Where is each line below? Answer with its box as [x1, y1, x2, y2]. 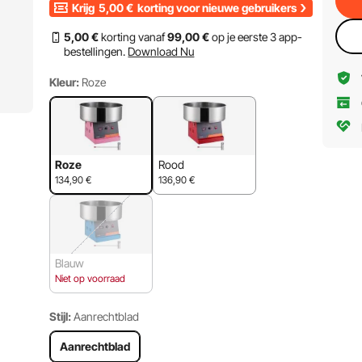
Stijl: [49, 309, 72, 323]
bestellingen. [64, 44, 126, 58]
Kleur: [49, 75, 80, 89]
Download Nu [128, 44, 195, 58]
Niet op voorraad [55, 272, 126, 284]
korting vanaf [99, 30, 168, 44]
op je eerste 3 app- [209, 30, 303, 44]
